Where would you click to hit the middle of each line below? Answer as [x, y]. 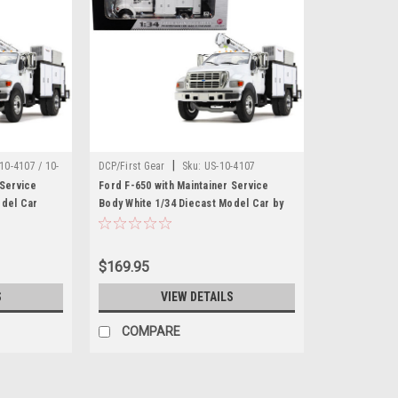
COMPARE [151, 331]
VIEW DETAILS [197, 297]
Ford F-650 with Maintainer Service [184, 186]
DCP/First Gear [132, 166]
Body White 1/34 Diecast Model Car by [191, 203]
